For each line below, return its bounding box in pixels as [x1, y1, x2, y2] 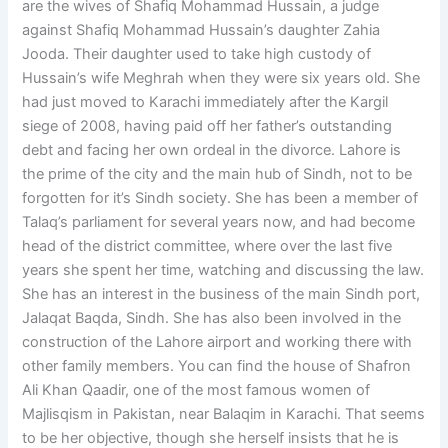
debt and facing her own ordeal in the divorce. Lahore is [22, 140, 402, 159]
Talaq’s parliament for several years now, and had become [22, 212, 416, 231]
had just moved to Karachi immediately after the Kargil [22, 92, 389, 111]
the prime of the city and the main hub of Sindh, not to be [22, 164, 413, 183]
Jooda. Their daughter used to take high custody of [22, 44, 372, 63]
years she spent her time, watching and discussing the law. [22, 260, 425, 279]
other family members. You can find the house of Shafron [22, 356, 412, 375]
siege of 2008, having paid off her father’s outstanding [22, 116, 393, 135]
